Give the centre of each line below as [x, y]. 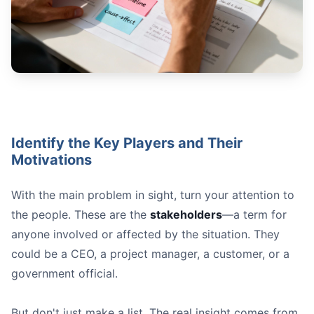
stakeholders [186, 215]
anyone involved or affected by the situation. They [145, 234]
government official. [64, 274]
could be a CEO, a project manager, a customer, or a [150, 254]
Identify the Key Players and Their [127, 143]
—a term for [254, 215]
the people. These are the [81, 215]
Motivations [52, 160]
